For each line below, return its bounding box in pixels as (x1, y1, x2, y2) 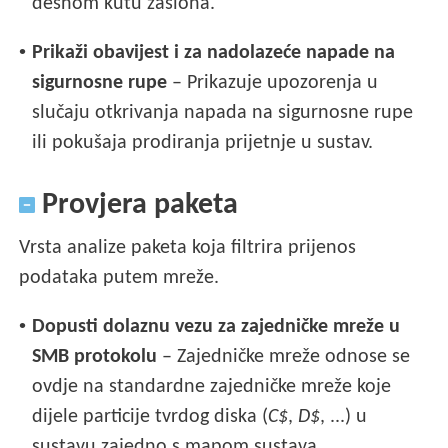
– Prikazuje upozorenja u (167, 72, 379, 93)
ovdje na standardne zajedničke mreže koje (32, 376, 392, 397)
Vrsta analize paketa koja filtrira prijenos (19, 237, 357, 258)
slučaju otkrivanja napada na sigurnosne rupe (32, 102, 414, 123)
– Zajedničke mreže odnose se (162, 346, 411, 367)
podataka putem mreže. (19, 267, 220, 288)
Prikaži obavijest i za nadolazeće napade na (32, 42, 396, 63)
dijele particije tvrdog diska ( (32, 406, 269, 427)
